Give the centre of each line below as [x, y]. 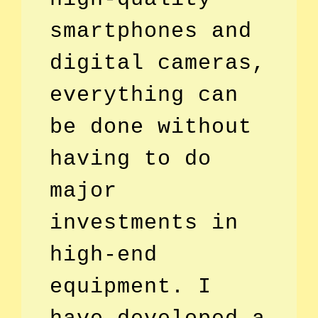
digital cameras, [158, 63]
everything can [144, 95]
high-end [104, 254]
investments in [144, 223]
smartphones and [151, 31]
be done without [151, 127]
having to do [131, 159]
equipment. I [131, 286]
